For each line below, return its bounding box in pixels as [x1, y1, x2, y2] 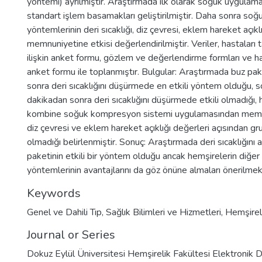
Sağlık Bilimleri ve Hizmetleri [106, 206, 221, 219]
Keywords [27, 185, 81, 201]
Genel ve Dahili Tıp [27, 206, 102, 219]
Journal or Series [27, 227, 115, 243]
